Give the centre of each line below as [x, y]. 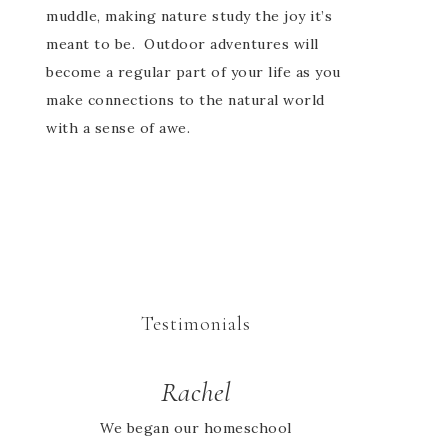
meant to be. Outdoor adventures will [182, 44]
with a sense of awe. [118, 128]
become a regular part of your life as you [193, 72]
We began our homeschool [196, 428]
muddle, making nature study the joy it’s [189, 16]
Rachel [196, 392]
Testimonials [196, 324]
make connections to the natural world [185, 100]
